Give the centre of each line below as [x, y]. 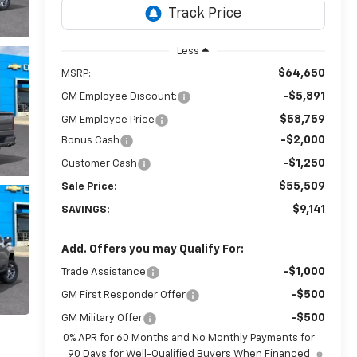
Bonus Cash [90, 140]
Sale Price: [89, 186]
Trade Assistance [103, 272]
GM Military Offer [102, 318]
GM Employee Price [108, 120]
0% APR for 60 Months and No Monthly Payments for [188, 338]
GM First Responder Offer [123, 295]
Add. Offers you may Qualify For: [152, 249]
